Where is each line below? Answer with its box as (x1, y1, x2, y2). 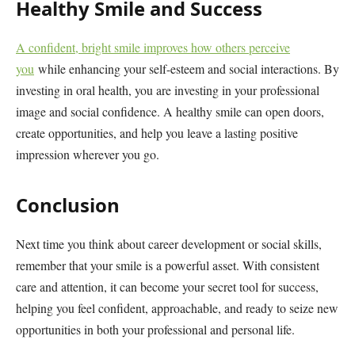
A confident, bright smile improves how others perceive (16, 39, 290, 56)
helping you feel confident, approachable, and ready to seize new (16, 299, 338, 316)
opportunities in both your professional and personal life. (16, 320, 295, 338)
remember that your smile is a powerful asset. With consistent (16, 256, 319, 273)
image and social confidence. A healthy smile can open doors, (16, 103, 324, 120)
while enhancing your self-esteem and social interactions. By (34, 60, 339, 78)
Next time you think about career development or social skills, (16, 235, 322, 252)
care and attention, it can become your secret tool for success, (16, 277, 319, 295)
